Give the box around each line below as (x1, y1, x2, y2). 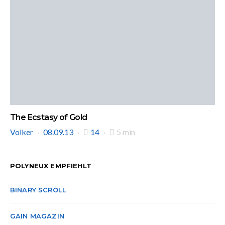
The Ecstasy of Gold (10, 113, 87, 122)
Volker (10, 127, 33, 137)
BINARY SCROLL (10, 186, 67, 194)
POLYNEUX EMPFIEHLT (10, 162, 91, 170)
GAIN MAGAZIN (10, 212, 64, 220)
